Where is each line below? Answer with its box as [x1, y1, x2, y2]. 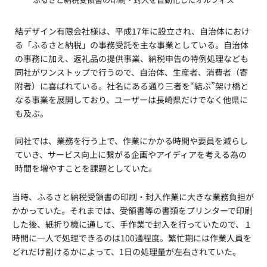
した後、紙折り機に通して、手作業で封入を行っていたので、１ [12, 218, 252, 230]
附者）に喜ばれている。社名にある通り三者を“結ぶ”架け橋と [15, 80, 249, 92]
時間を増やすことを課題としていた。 [15, 162, 157, 174]
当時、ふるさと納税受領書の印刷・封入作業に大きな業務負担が [12, 191, 254, 203]
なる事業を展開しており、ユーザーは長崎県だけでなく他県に [15, 94, 248, 105]
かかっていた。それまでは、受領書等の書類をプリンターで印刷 [12, 204, 253, 216]
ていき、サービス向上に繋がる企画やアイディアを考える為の [15, 148, 247, 160]
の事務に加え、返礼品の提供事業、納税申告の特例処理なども [15, 52, 249, 64]
